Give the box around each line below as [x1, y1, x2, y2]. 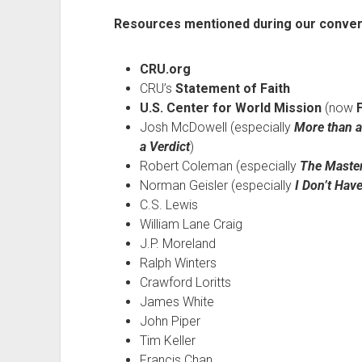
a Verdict [139, 139, 190, 154]
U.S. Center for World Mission [139, 100, 322, 116]
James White [139, 294, 214, 309]
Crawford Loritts [139, 275, 231, 290]
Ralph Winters [139, 255, 217, 271]
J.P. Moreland [139, 236, 216, 251]
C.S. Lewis [139, 197, 198, 213]
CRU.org [139, 61, 191, 77]
